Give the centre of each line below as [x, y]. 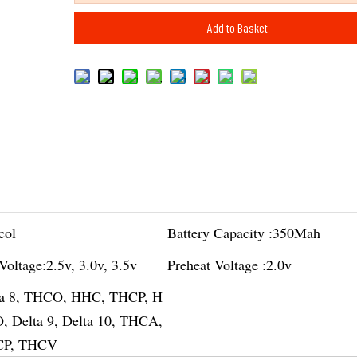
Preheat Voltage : [217, 265]
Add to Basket [238, 27]
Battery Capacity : [220, 233]
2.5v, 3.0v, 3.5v [91, 265]
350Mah [296, 233]
